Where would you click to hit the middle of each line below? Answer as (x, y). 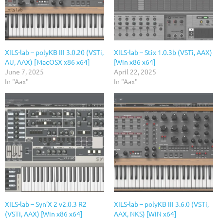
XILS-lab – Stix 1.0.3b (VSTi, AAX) (163, 52)
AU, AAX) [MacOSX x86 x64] (47, 62)
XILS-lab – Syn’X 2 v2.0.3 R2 (46, 204)
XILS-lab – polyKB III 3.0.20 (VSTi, (54, 52)
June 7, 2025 (24, 72)
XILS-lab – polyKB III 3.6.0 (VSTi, (161, 204)
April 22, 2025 (135, 72)
